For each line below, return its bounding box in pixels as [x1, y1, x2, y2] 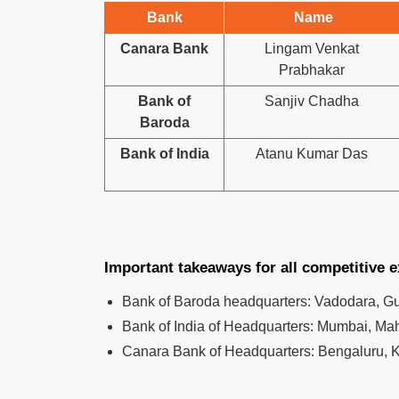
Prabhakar [279, 61, 345, 77]
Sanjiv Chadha [265, 93, 359, 109]
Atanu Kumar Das [256, 145, 368, 161]
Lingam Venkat [265, 40, 359, 56]
